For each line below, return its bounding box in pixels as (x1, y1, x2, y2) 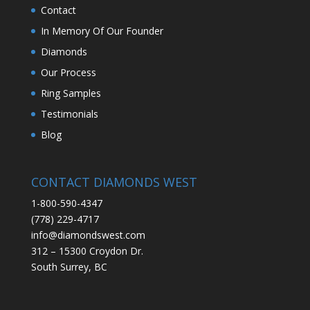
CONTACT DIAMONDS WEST (30, 174, 197, 191)
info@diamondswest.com (30, 228, 145, 242)
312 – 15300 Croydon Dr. (30, 244, 143, 258)
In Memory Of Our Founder (40, 24, 163, 37)
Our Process (40, 66, 96, 79)
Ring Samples (40, 86, 101, 100)
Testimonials (40, 107, 98, 120)
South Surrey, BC (30, 260, 107, 274)
